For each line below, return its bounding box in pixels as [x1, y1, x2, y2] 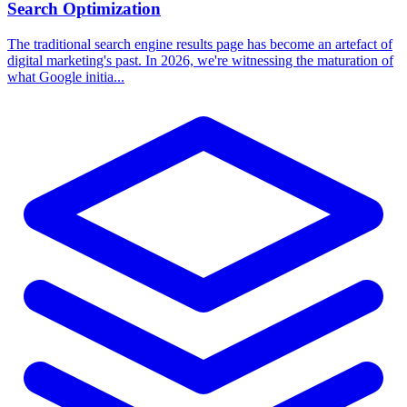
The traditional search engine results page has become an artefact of [7, 35, 392, 52]
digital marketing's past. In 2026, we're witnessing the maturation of [7, 52, 393, 68]
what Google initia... [7, 68, 124, 84]
